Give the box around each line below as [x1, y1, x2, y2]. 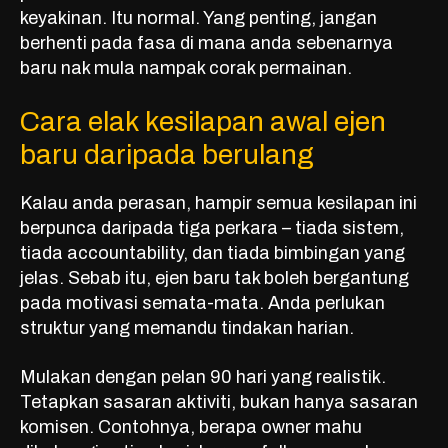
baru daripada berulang [20, 139, 314, 171]
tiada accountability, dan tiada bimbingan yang [20, 243, 405, 264]
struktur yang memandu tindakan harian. [20, 318, 354, 339]
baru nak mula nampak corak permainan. [20, 58, 352, 79]
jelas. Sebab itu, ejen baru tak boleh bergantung [20, 268, 409, 289]
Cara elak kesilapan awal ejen [20, 106, 386, 138]
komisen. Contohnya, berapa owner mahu [20, 417, 362, 438]
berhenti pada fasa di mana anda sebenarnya [20, 33, 393, 54]
